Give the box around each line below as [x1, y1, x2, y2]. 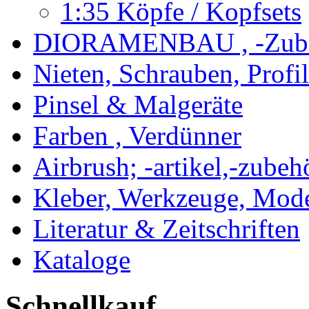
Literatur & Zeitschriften [33, 214, 300, 244]
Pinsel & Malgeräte [33, 90, 243, 120]
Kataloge [33, 245, 130, 275]
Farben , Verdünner [33, 121, 241, 151]
